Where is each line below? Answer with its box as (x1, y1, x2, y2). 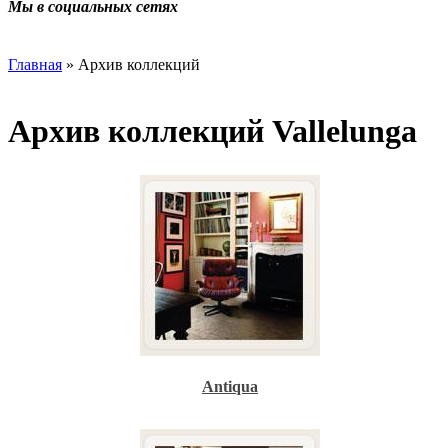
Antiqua (202, 377, 258, 395)
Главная (8, 55, 62, 73)
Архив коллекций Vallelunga (8, 113, 417, 150)
